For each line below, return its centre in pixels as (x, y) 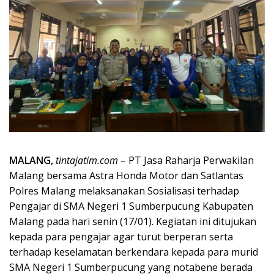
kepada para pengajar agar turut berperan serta (121, 237)
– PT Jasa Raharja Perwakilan (186, 161)
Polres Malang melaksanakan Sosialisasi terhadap (124, 191)
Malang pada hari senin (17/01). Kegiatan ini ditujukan (133, 222)
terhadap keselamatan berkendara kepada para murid (134, 252)
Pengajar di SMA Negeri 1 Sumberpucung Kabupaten (131, 206)
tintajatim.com (87, 161)
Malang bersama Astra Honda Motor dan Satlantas (126, 176)
